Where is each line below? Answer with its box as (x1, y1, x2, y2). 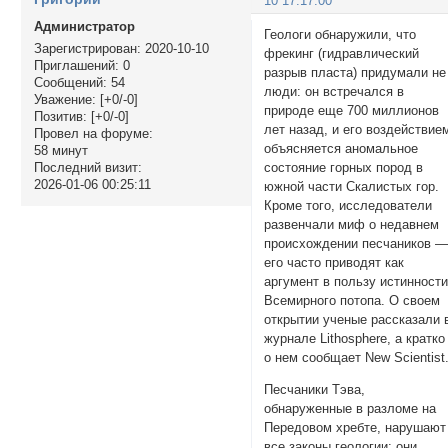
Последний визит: (33, 160, 142, 176)
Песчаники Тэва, (264, 381, 366, 397)
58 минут (33, 143, 88, 159)
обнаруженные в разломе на (264, 400, 437, 416)
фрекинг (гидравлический (264, 45, 420, 61)
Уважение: (33, 92, 96, 108)
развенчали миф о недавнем (264, 216, 440, 232)
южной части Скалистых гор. (264, 178, 440, 194)
